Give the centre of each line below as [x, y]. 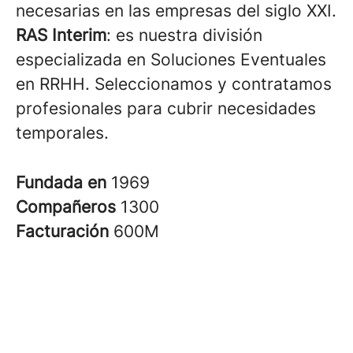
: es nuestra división [184, 35]
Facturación [65, 231]
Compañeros [68, 207]
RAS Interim [61, 35]
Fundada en [63, 182]
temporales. [62, 133]
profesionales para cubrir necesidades [166, 108]
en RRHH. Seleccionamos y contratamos [174, 84]
